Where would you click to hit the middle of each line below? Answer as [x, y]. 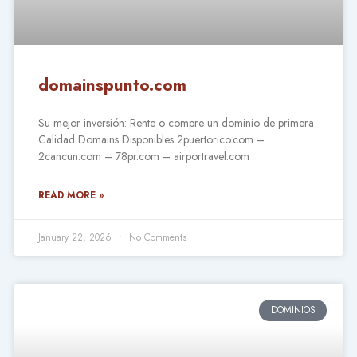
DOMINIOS [293, 310]
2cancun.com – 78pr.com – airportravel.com [143, 157]
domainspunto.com [112, 86]
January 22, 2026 [76, 238]
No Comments [156, 238]
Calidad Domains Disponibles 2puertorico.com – [151, 140]
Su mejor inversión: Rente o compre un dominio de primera [176, 123]
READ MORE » [71, 196]
